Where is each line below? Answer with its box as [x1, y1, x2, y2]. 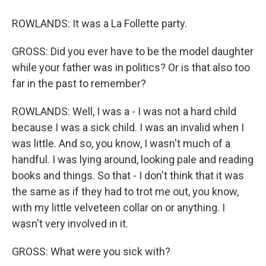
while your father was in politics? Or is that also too [12, 61, 250, 74]
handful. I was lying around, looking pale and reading [12, 153, 254, 166]
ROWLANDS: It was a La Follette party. [12, 17, 187, 30]
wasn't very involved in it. [12, 217, 128, 230]
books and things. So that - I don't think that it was [12, 169, 244, 182]
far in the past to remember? [12, 77, 146, 90]
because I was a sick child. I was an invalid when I [12, 121, 244, 134]
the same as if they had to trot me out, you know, [12, 185, 239, 198]
